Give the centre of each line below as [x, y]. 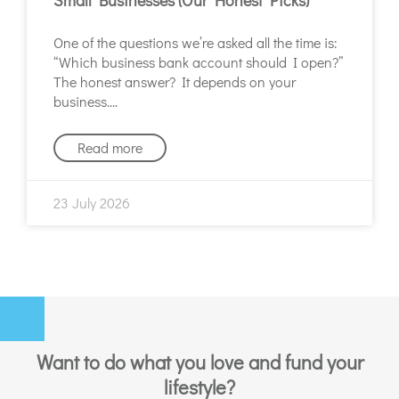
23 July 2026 [92, 202]
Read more [110, 147]
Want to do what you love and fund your [199, 362]
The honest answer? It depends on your [175, 81]
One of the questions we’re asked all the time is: [195, 42]
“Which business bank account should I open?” [198, 61]
